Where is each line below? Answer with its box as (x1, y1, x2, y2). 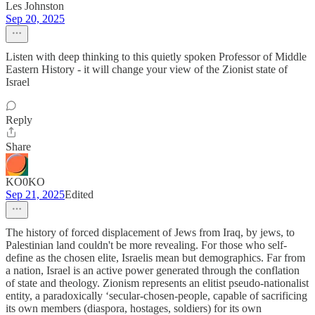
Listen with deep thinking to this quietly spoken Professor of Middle (6, 51, 307, 63)
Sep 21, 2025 (6, 188, 65, 200)
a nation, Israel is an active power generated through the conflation (6, 264, 300, 276)
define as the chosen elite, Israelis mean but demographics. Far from (6, 252, 305, 264)
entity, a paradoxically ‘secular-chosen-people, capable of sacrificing (6, 290, 307, 302)
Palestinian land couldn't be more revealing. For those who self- (6, 239, 287, 251)
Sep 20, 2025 (6, 13, 65, 25)
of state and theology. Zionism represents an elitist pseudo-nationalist (6, 277, 309, 289)
